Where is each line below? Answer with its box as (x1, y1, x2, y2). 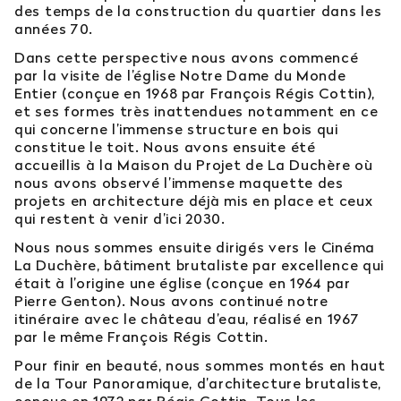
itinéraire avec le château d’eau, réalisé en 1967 (14, 309, 360, 328)
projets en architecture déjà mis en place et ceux (14, 191, 373, 209)
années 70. (14, 19, 93, 38)
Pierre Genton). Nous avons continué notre (14, 291, 328, 310)
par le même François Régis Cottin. (14, 327, 269, 346)
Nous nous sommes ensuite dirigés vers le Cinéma (14, 237, 375, 256)
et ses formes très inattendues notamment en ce (14, 101, 379, 120)
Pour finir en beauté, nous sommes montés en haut (14, 355, 386, 374)
